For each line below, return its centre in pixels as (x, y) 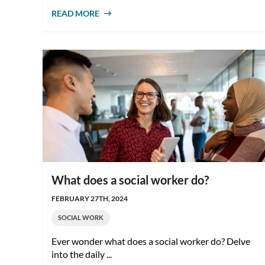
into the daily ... (82, 254)
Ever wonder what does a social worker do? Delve (151, 241)
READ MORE (76, 13)
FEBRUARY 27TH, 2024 (90, 198)
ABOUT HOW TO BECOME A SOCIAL (169, 13)
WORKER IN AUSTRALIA (147, 24)
